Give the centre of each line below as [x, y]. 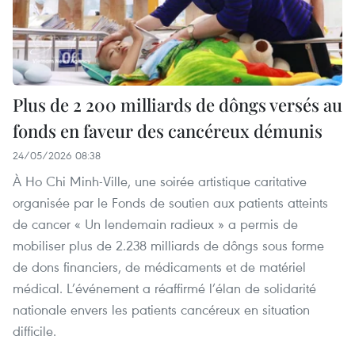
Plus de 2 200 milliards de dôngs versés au [177, 105]
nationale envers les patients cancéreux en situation [161, 310]
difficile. [34, 331]
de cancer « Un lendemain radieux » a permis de [155, 224]
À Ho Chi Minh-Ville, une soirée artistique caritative [160, 181]
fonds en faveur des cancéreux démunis [168, 131]
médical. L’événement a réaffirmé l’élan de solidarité [164, 288]
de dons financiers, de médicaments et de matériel [159, 267]
